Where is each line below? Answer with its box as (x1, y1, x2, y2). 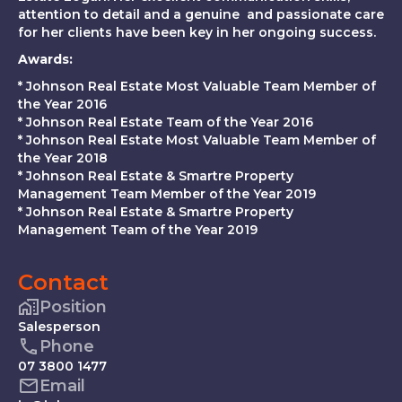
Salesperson (18, 319, 100, 336)
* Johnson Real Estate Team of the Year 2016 (18, 114, 313, 131)
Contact (18, 269, 109, 296)
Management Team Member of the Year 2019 (18, 186, 316, 203)
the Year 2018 (18, 150, 108, 167)
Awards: (18, 51, 73, 68)
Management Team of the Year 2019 (18, 222, 258, 239)
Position (39, 297, 107, 318)
